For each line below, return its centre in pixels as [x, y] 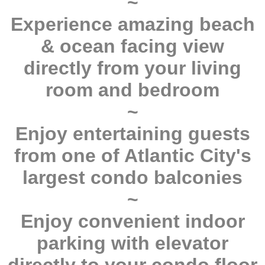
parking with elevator [132, 243]
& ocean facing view [132, 46]
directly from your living [132, 68]
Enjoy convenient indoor [132, 222]
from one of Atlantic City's [132, 156]
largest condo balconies [132, 178]
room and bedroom [132, 90]
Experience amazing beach [132, 25]
